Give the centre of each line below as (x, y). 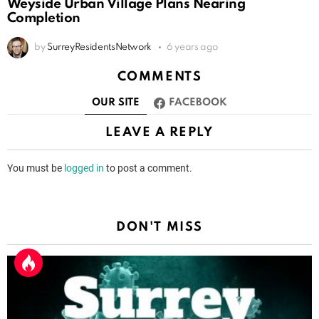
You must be (36, 168)
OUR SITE (116, 103)
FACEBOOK (198, 103)
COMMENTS (159, 77)
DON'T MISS (159, 228)
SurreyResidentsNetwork (99, 47)
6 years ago (193, 47)
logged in (84, 168)
